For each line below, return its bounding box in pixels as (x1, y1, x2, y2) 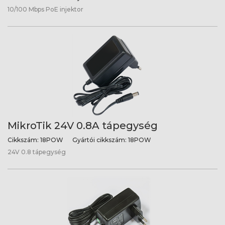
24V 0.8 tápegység (8, 148, 66, 156)
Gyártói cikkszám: (72, 136, 127, 144)
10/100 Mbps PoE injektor (8, 6, 83, 13)
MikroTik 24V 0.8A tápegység (8, 120, 158, 132)
